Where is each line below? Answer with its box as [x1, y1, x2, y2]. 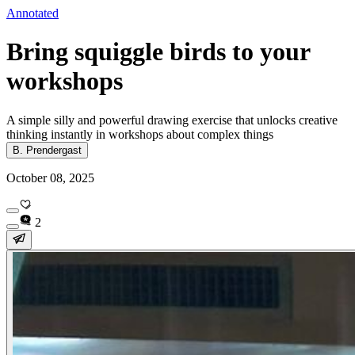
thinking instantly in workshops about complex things [6, 127, 273, 141]
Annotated [6, 6, 59, 20]
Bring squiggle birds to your [6, 37, 310, 67]
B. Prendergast [13, 143, 82, 156]
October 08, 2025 [6, 170, 94, 185]
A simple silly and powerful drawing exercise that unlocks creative [6, 113, 338, 127]
